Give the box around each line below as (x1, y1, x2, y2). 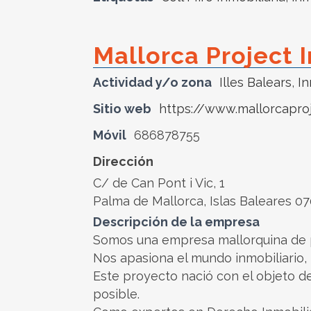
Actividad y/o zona (93, 75, 212, 90)
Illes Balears (219, 75, 292, 90)
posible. (93, 287, 140, 301)
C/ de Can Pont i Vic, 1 (93, 176, 225, 190)
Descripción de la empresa (93, 215, 260, 229)
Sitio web (93, 101, 151, 116)
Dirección (93, 154, 153, 169)
